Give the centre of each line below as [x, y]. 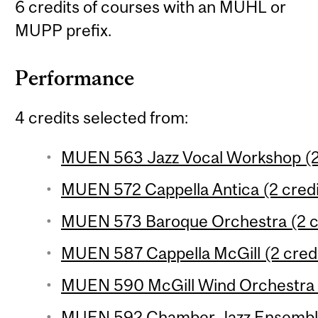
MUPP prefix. [64, 31]
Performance [75, 78]
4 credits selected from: [102, 117]
